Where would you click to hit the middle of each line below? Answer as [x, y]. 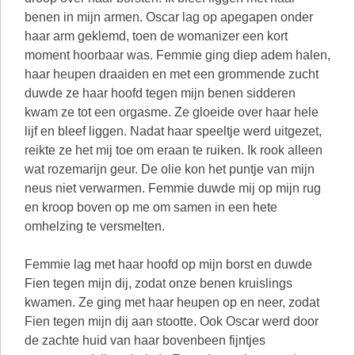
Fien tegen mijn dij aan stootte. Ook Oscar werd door [172, 321]
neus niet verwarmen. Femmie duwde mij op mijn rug [173, 188]
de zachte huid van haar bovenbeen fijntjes [145, 340]
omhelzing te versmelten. [95, 226]
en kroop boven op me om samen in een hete [151, 207]
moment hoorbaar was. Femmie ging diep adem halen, [177, 55]
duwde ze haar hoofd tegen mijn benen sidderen [160, 93]
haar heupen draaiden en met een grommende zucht [172, 74]
